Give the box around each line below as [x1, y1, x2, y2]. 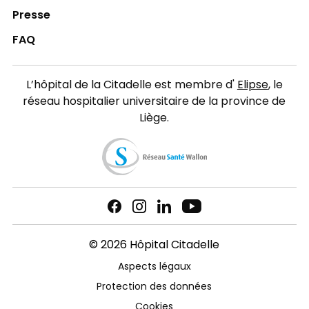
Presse [12, 6, 50, 25]
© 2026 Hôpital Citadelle [89, 237, 220, 255]
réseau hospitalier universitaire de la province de [23, 92, 286, 111]
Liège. [139, 109, 170, 128]
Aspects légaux [117, 259, 191, 276]
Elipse [237, 76, 268, 94]
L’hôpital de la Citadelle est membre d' [26, 76, 237, 94]
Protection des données [97, 279, 212, 296]
